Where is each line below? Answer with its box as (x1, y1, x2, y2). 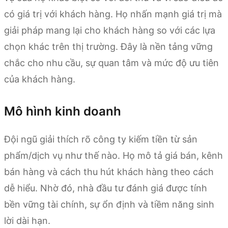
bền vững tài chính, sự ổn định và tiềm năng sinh (4, 198, 214, 210)
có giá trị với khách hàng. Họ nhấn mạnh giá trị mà (4, 8, 222, 19)
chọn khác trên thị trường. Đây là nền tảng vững (4, 41, 213, 52)
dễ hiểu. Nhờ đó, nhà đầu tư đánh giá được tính (4, 182, 207, 193)
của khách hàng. (4, 73, 75, 84)
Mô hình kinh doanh (4, 103, 121, 119)
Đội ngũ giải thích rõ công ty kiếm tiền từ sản (4, 133, 197, 145)
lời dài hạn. (4, 215, 50, 226)
